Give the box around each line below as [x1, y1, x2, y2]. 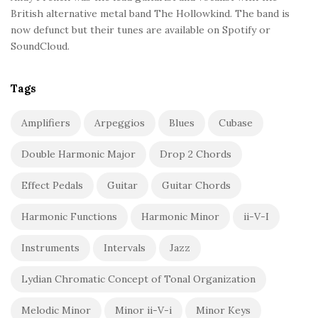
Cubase [219, 116, 253, 130]
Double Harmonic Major [21, 148, 136, 161]
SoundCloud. [11, 40, 70, 53]
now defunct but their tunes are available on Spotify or [11, 23, 270, 37]
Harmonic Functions [21, 210, 117, 224]
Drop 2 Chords [160, 148, 231, 161]
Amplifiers [21, 116, 70, 130]
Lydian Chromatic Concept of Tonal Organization [21, 273, 256, 286]
